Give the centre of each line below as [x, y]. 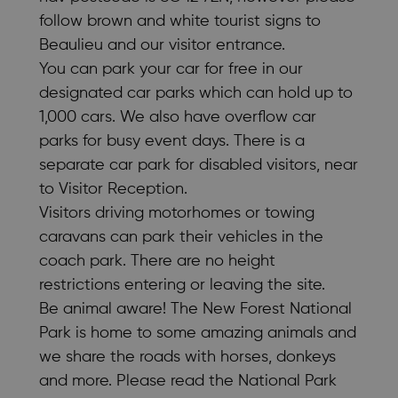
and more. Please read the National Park [188, 381]
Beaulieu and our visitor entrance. [162, 45]
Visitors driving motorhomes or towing [177, 213]
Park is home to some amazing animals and [198, 333]
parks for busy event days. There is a [172, 141]
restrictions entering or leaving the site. [182, 285]
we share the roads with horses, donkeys [187, 357]
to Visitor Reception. [113, 189]
